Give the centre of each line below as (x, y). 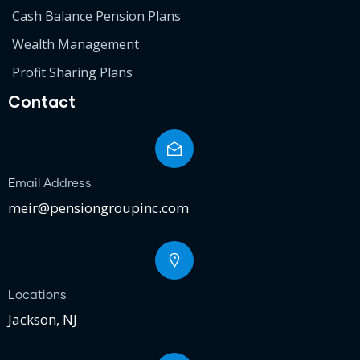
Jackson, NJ (43, 319)
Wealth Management (76, 44)
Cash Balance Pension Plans (96, 16)
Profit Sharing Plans (72, 72)
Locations (37, 295)
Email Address (50, 183)
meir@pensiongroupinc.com (98, 207)
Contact (42, 101)
